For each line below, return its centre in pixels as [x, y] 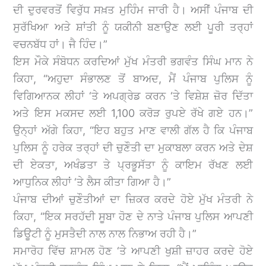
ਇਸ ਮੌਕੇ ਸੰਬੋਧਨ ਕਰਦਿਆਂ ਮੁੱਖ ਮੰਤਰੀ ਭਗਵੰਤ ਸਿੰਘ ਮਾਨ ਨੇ [133, 61]
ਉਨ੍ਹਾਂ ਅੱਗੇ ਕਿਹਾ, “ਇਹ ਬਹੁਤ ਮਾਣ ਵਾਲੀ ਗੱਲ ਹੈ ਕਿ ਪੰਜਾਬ [133, 130]
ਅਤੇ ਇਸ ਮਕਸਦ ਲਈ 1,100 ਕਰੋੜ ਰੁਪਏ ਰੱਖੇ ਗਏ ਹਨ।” [133, 113]
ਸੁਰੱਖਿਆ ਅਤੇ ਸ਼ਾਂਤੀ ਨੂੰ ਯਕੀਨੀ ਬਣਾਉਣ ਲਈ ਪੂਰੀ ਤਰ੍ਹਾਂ [133, 27]
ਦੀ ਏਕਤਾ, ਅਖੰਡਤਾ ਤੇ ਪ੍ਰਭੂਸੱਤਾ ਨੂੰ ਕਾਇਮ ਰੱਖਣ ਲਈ [133, 164]
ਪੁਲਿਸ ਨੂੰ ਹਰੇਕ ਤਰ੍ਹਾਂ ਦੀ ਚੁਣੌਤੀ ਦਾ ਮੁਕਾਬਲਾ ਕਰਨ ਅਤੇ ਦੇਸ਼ [133, 147]
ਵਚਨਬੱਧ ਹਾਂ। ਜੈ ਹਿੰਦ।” [61, 44]
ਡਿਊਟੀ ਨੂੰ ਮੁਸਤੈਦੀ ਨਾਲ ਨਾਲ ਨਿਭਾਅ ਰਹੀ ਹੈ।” [105, 233]
